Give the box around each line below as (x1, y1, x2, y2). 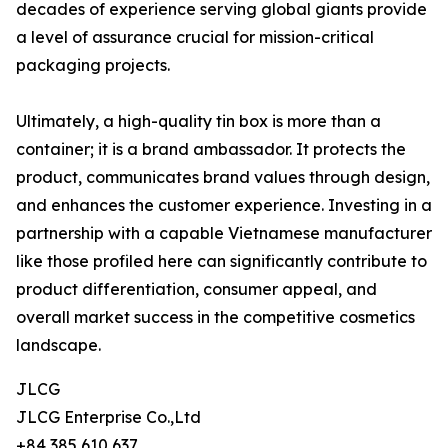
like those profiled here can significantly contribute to (16, 251, 427, 272)
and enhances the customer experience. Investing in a (16, 195, 432, 216)
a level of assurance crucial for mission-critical (16, 27, 374, 48)
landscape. (16, 335, 101, 356)
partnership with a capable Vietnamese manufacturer (16, 223, 432, 244)
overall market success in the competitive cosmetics (16, 307, 415, 328)
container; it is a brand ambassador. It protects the (16, 139, 406, 160)
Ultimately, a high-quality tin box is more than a (16, 111, 381, 132)
